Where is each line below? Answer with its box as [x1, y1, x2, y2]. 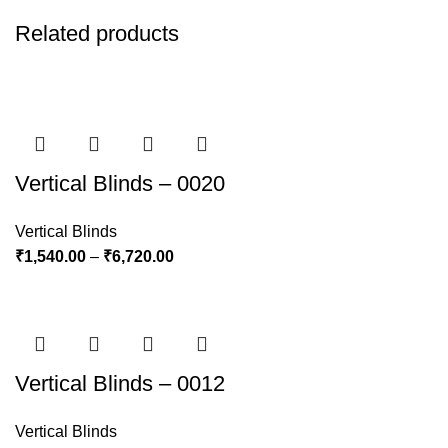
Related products [15, 21, 179, 46]
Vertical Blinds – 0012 [15, 371, 225, 396]
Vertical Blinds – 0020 [15, 171, 225, 196]
